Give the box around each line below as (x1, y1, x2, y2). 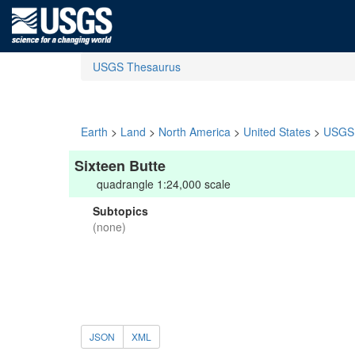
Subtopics (93, 203, 148, 219)
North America (158, 124, 231, 139)
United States (243, 124, 311, 139)
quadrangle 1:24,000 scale (97, 176, 231, 192)
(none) (93, 219, 126, 235)
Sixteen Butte (74, 155, 166, 176)
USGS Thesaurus (93, 59, 181, 74)
